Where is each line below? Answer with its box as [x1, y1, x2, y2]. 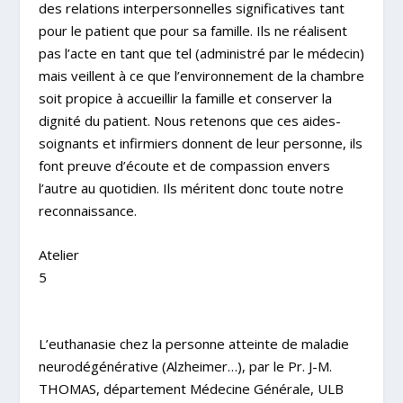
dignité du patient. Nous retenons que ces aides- [38, 111, 341, 130]
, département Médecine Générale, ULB [95, 379, 344, 398]
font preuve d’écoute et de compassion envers [38, 156, 330, 175]
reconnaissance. [38, 201, 137, 219]
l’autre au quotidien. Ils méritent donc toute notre [38, 178, 344, 197]
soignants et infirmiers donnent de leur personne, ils [38, 133, 363, 152]
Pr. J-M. [283, 356, 332, 375]
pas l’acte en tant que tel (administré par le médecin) [38, 43, 364, 62]
